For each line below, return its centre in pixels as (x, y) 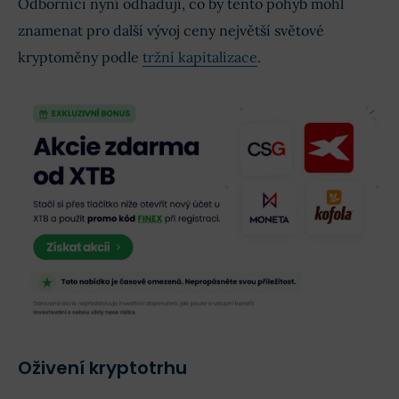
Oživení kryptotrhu (102, 368)
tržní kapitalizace (200, 57)
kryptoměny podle (80, 57)
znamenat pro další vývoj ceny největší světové (171, 30)
